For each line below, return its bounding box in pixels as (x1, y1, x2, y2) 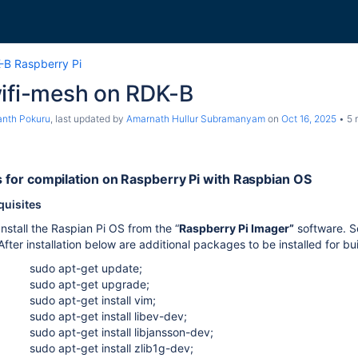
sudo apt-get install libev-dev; (30, 309, 187, 323)
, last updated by (50, 113, 126, 125)
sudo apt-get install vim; (30, 293, 156, 307)
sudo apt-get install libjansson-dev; (30, 325, 213, 339)
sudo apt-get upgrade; (30, 277, 149, 291)
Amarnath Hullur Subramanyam (126, 113, 265, 125)
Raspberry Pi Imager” (179, 221, 294, 235)
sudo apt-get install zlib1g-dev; (30, 341, 193, 355)
